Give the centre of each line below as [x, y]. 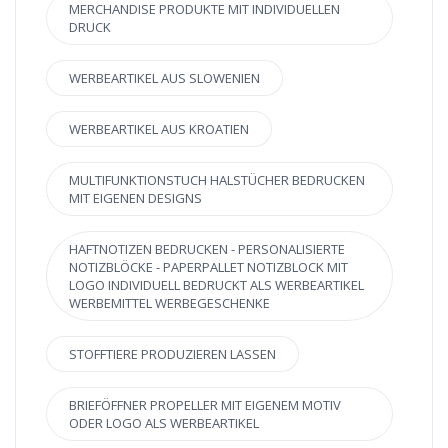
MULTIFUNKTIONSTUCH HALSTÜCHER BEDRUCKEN [217, 180]
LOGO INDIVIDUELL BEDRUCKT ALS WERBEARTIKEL [216, 285]
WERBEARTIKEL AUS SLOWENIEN [164, 78]
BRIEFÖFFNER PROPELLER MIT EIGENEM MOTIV [205, 405]
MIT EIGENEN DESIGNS [135, 198]
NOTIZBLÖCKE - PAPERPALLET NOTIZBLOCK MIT [208, 267]
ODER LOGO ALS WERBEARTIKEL [164, 423]
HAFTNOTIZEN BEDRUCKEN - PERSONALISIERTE [207, 249]
